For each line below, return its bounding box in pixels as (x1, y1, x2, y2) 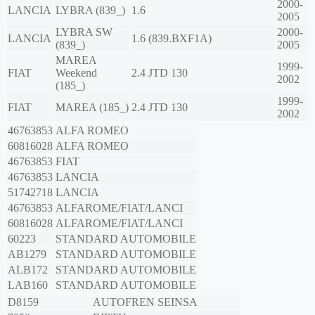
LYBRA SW (56, 26, 112, 39)
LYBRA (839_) (56, 4, 125, 17)
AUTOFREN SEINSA (93, 296, 198, 309)
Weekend (56, 67, 97, 79)
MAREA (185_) (56, 101, 129, 114)
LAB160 (8, 279, 48, 292)
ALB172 (8, 264, 48, 276)
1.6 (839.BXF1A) (131, 32, 212, 45)
